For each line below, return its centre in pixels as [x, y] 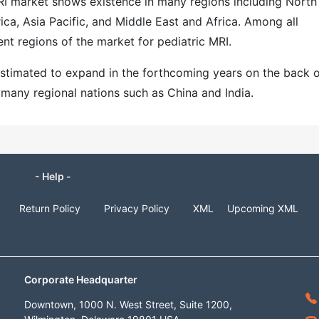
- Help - [53, 176]
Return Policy [50, 208]
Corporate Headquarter [81, 279]
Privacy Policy [137, 208]
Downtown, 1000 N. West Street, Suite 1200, [128, 304]
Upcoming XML [263, 208]
